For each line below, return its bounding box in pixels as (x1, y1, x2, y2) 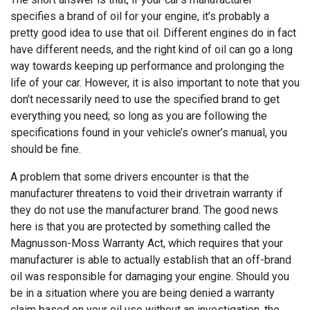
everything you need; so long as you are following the (10, 109, 267, 122)
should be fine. (10, 142, 81, 156)
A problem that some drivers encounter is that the (10, 170, 249, 183)
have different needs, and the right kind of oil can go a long (10, 42, 293, 56)
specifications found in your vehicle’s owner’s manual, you (10, 125, 287, 139)
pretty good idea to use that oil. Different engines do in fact (10, 26, 296, 39)
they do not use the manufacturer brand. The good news (10, 203, 278, 217)
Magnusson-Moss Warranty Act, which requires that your (10, 236, 283, 250)
